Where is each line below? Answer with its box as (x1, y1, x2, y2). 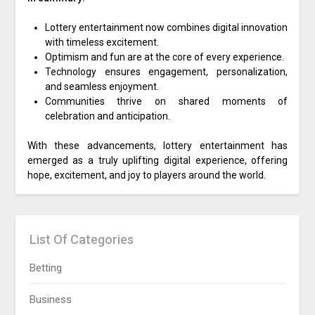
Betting (30, 262, 63, 275)
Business (30, 293, 72, 307)
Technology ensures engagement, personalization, (44, 66, 288, 78)
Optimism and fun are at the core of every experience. (44, 51, 284, 63)
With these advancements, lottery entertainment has (27, 140, 288, 152)
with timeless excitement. (44, 37, 159, 49)
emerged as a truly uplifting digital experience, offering (27, 155, 288, 167)
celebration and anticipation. (44, 110, 170, 122)
